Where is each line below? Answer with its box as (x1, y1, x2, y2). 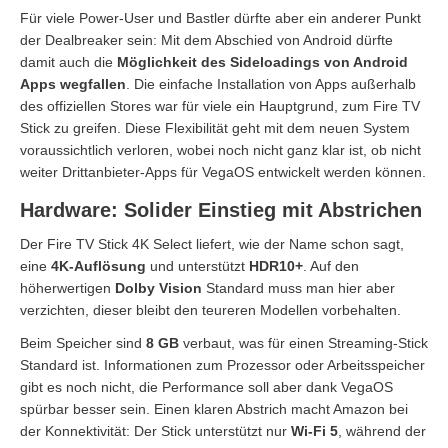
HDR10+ (249, 257, 303, 274)
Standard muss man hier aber (202, 279, 395, 296)
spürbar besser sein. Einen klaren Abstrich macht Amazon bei (20, 400, 408, 417)
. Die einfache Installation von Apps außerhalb (126, 75, 416, 92)
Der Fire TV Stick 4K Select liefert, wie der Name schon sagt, (20, 235, 404, 252)
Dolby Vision (115, 279, 202, 296)
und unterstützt (146, 257, 249, 274)
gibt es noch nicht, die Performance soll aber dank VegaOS (20, 378, 393, 395)
